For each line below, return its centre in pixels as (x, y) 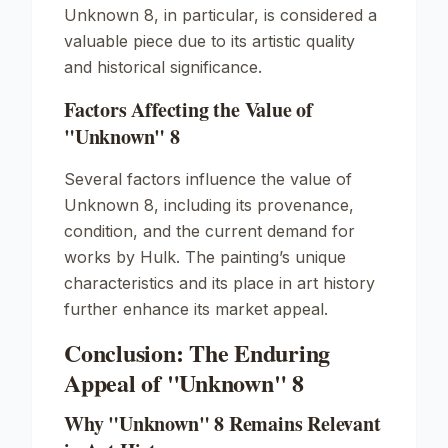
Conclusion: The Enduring (197, 352)
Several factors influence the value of (208, 179)
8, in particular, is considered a (258, 15)
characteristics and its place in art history (219, 283)
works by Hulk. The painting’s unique (205, 257)
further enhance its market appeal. (196, 309)
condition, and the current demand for (209, 231)
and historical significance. (163, 67)
